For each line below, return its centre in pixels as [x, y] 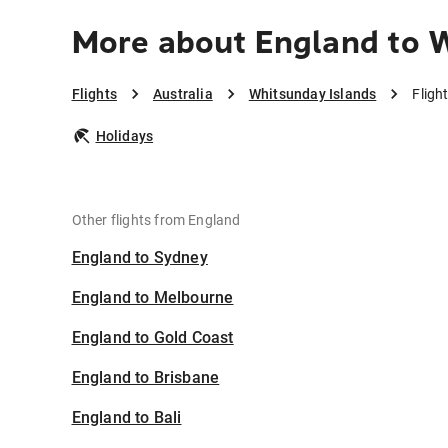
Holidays [124, 136]
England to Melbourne [152, 297]
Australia [182, 94]
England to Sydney [139, 257]
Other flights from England [156, 220]
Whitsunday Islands [312, 94]
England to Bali [126, 417]
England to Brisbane [145, 377]
